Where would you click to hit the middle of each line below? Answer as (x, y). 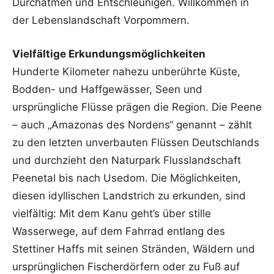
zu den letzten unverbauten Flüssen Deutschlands (136, 143)
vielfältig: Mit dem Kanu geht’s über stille (112, 214)
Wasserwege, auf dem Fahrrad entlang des (119, 231)
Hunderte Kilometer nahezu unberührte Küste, (126, 72)
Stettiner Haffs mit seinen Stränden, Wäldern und (134, 249)
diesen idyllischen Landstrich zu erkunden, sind (129, 196)
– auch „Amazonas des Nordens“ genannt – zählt (132, 125)
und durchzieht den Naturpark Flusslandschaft (127, 161)
